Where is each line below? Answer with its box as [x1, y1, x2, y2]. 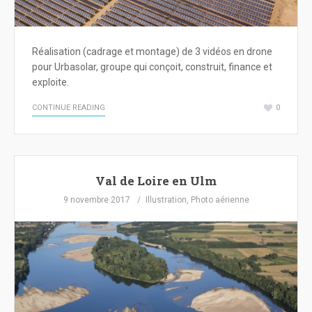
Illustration [145, 195, 187, 205]
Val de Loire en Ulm [95, 173, 217, 189]
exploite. [32, 77, 69, 88]
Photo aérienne [190, 195, 249, 205]
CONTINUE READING [32, 103, 105, 113]
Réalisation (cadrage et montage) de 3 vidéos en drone [32, 46, 272, 58]
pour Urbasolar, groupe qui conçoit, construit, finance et [32, 61, 272, 73]
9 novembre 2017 [63, 195, 130, 205]
